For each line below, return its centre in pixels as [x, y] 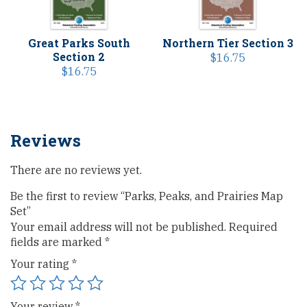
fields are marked [58, 242]
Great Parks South [79, 42]
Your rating [41, 264]
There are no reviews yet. [76, 170]
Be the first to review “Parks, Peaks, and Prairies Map [147, 196]
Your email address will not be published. [118, 227]
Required [253, 227]
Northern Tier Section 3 [228, 42]
